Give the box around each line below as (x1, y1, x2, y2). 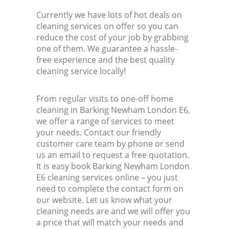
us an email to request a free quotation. (36, 149, 190, 161)
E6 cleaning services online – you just (36, 172, 178, 184)
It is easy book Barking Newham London (36, 161, 190, 172)
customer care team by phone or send (36, 138, 185, 150)
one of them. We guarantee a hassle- (36, 43, 178, 55)
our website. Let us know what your (36, 194, 173, 206)
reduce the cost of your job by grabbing (36, 32, 189, 43)
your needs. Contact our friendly (36, 127, 162, 139)
